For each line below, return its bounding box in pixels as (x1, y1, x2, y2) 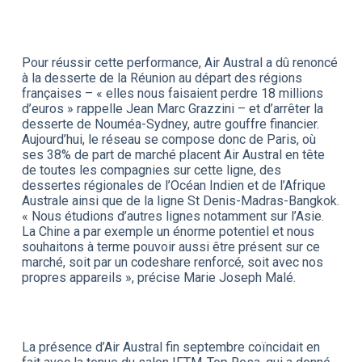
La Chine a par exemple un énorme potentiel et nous (21, 223, 314, 239)
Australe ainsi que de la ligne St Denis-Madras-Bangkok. (21, 192, 339, 208)
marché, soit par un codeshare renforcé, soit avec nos (21, 254, 323, 270)
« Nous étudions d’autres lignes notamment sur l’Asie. (21, 208, 324, 224)
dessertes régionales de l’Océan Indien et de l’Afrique (21, 177, 326, 193)
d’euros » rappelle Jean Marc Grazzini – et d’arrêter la (21, 100, 323, 116)
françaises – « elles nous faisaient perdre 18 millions (21, 85, 323, 101)
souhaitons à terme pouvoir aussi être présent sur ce (21, 238, 320, 255)
